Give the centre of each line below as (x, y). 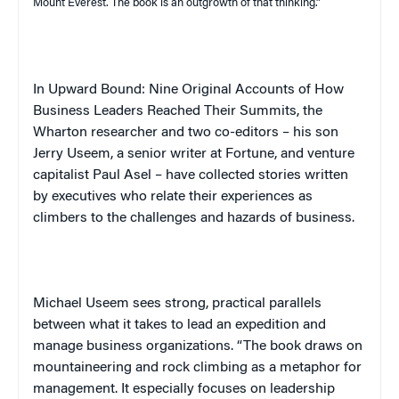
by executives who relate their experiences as (173, 196)
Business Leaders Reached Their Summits (165, 111)
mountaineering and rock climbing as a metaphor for (197, 367)
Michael (59, 303)
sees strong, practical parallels (225, 303)
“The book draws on (300, 346)
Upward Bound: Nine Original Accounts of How (196, 90)
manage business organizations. (135, 346)
